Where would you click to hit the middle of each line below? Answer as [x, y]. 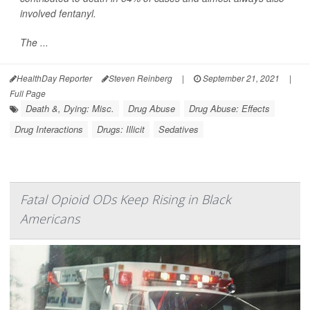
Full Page [28, 93]
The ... [34, 43]
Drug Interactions [49, 129]
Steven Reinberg [140, 78]
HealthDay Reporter [54, 78]
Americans [50, 219]
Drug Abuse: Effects [229, 109]
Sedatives [179, 129]
